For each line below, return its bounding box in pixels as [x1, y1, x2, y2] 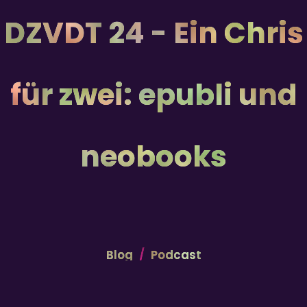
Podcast [150, 247, 201, 264]
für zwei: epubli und [10, 75, 297, 116]
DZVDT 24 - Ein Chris [3, 13, 304, 54]
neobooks [80, 136, 227, 177]
